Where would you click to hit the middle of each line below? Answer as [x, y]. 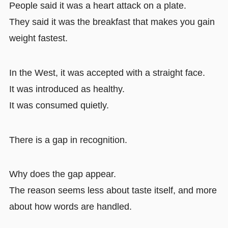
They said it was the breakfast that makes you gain [112, 22]
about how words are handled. [70, 207]
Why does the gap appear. [62, 174]
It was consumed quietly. [59, 105]
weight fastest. [38, 38]
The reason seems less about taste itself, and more [113, 191]
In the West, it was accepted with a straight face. [107, 73]
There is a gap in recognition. [68, 140]
